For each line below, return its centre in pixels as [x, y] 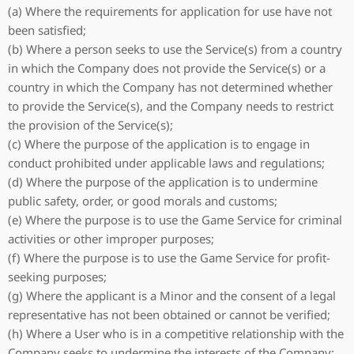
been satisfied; [47, 30]
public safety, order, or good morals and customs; [143, 201]
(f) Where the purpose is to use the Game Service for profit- [169, 258]
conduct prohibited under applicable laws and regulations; [166, 163]
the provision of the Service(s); [90, 125]
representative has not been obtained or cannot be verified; [169, 314]
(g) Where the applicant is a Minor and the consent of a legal [172, 296]
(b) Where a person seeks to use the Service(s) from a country [175, 49]
